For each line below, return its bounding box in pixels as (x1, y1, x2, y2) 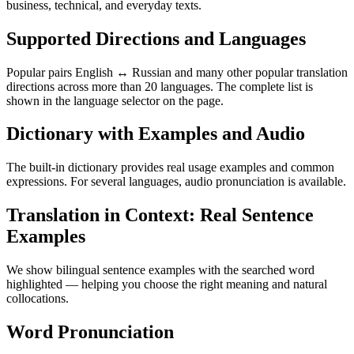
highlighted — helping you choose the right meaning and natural (6, 277, 327, 292)
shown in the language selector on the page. (6, 93, 224, 107)
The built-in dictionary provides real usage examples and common (6, 160, 334, 175)
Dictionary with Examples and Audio (6, 123, 305, 145)
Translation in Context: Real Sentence (6, 205, 314, 226)
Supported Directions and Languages (6, 28, 306, 49)
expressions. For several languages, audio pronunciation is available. (6, 175, 346, 189)
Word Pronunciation (6, 322, 174, 343)
